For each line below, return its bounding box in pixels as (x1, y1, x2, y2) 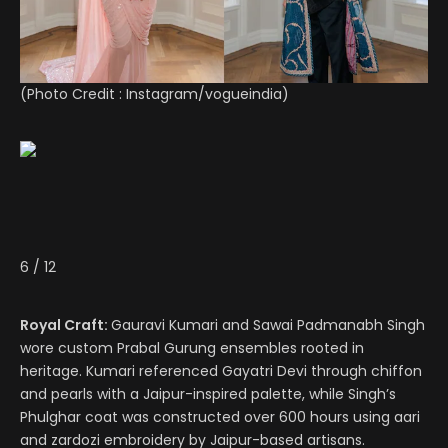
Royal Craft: (20, 315, 111, 336)
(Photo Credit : (20, 84, 126, 105)
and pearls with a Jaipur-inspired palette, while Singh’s (20, 384, 396, 405)
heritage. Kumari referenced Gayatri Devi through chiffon (20, 361, 422, 382)
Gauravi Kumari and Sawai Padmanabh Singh (111, 315, 425, 336)
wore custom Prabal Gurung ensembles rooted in (20, 338, 364, 359)
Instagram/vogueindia (126, 84, 282, 105)
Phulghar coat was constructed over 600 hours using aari (20, 407, 420, 428)
